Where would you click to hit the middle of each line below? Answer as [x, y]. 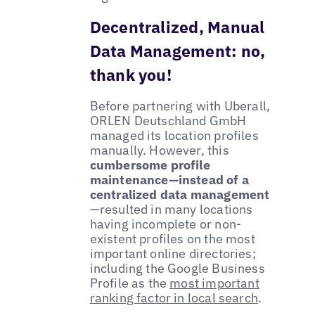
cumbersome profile [150, 165]
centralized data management [180, 194]
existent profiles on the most [172, 238]
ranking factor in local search [174, 297]
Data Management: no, [178, 50]
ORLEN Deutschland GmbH [168, 120]
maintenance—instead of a [169, 179]
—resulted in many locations [171, 209]
